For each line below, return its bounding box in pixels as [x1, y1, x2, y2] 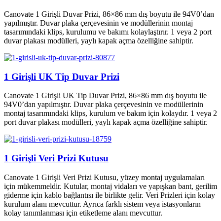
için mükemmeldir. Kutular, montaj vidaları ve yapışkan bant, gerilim [4, 182, 217, 190]
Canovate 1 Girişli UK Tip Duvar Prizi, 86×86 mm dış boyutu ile [4, 91, 207, 100]
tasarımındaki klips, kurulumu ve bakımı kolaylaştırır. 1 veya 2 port [4, 28, 212, 37]
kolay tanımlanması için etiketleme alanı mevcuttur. [4, 208, 162, 217]
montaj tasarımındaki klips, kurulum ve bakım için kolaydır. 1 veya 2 [4, 109, 217, 118]
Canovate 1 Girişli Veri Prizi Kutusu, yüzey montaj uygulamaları [4, 173, 205, 182]
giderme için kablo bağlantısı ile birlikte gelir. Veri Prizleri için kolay [4, 190, 215, 199]
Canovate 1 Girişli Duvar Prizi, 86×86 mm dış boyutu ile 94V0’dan [4, 10, 214, 19]
